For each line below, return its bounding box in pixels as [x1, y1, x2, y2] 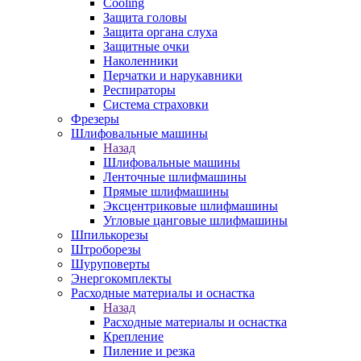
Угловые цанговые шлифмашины [103, 214, 288, 227]
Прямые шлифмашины [103, 185, 229, 198]
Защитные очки [103, 39, 189, 53]
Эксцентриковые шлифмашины [103, 199, 278, 213]
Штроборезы [71, 243, 141, 256]
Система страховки [103, 98, 209, 111]
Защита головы [103, 10, 187, 24]
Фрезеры [71, 112, 119, 126]
